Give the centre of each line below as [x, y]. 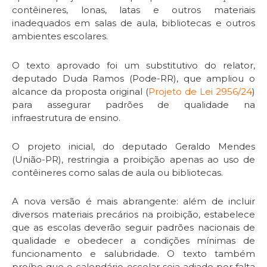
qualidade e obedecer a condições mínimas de [133, 241]
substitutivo [172, 65]
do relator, [226, 65]
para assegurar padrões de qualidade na [133, 104]
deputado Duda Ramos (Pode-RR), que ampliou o [133, 78]
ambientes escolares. [60, 36]
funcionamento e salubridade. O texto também [133, 254]
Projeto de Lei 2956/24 [200, 91]
